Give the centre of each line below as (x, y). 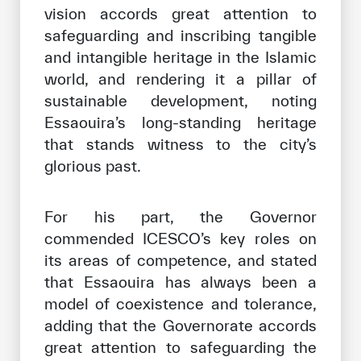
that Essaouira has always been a (180, 282)
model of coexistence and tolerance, (180, 303)
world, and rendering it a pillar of (180, 79)
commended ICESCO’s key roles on (180, 238)
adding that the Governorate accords (180, 325)
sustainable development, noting (180, 100)
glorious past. (92, 166)
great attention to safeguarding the (180, 347)
